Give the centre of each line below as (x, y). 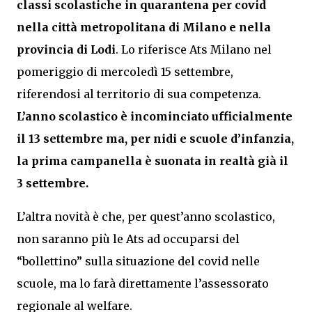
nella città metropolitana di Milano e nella (144, 27)
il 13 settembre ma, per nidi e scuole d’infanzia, (155, 139)
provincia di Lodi (66, 49)
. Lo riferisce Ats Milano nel (194, 49)
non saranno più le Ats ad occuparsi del (128, 239)
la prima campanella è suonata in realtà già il (153, 161)
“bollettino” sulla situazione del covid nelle (138, 261)
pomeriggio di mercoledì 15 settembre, (125, 72)
